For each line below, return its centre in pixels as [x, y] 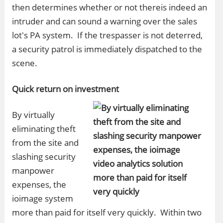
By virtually [33, 115]
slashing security [44, 157]
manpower [33, 170]
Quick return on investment [66, 89]
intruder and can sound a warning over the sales [105, 21]
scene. [25, 63]
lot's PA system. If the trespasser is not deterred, [107, 35]
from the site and [45, 143]
